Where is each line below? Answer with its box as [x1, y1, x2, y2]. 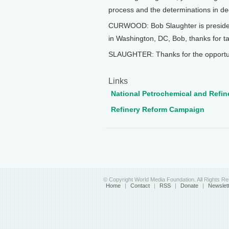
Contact [130, 182, 150, 189]
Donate [180, 182, 198, 189]
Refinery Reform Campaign [111, 105, 204, 113]
